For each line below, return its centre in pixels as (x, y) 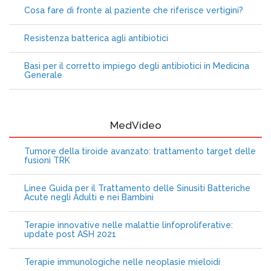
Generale (43, 75)
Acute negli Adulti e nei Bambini (89, 197)
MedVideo (135, 125)
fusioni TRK (47, 160)
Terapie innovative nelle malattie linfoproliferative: (129, 225)
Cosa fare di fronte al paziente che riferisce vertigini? (134, 10)
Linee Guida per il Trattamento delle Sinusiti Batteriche (137, 188)
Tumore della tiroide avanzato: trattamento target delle (140, 151)
